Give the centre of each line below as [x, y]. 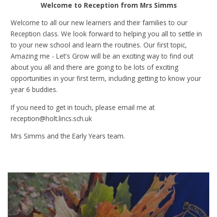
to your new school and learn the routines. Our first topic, [99, 45]
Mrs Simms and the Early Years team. [68, 136]
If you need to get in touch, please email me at [83, 107]
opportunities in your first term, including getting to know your [106, 78]
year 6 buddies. [35, 90]
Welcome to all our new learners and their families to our [99, 23]
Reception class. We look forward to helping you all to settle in [107, 34]
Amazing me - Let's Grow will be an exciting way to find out [102, 56]
